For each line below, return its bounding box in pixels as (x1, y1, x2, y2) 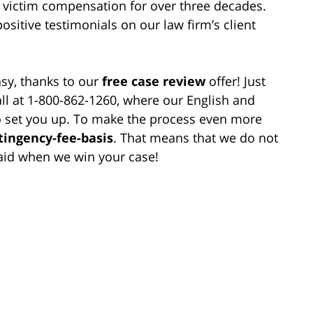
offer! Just (205, 72, 265, 89)
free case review (102, 72, 205, 89)
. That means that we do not (113, 129, 278, 146)
